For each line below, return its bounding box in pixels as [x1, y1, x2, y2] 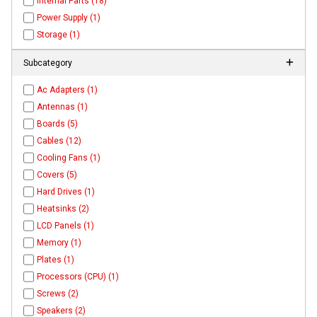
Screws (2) [37, 288, 79, 299]
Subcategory [23, 57, 72, 68]
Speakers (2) [37, 305, 86, 316]
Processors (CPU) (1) [37, 271, 120, 282]
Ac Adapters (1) [37, 84, 98, 95]
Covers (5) [37, 169, 78, 180]
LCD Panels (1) [37, 220, 95, 231]
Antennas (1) [37, 101, 88, 112]
